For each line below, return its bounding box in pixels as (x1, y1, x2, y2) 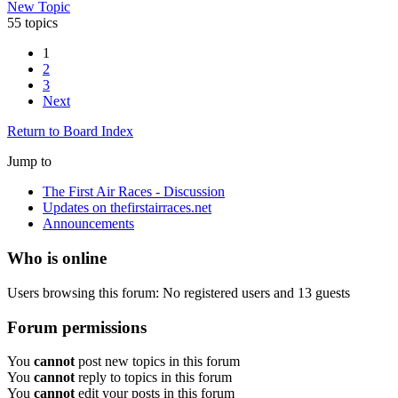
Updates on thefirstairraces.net (43, 200, 211, 216)
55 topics (7, 15, 58, 31)
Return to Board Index (7, 123, 133, 139)
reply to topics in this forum (75, 370, 232, 386)
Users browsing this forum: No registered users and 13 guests (7, 284, 350, 300)
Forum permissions (7, 317, 147, 337)
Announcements (43, 216, 134, 232)
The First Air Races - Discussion (43, 184, 225, 200)
